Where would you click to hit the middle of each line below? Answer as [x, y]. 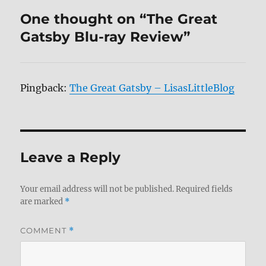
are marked [43, 201]
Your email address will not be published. [97, 189]
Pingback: [45, 88]
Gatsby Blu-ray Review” [105, 37]
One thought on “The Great [119, 19]
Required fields [205, 189]
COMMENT [45, 230]
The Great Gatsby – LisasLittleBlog [152, 88]
